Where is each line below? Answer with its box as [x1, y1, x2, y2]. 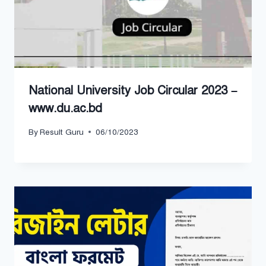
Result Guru [40, 126, 84, 137]
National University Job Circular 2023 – [28, 83, 237, 99]
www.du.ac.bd [28, 101, 102, 116]
